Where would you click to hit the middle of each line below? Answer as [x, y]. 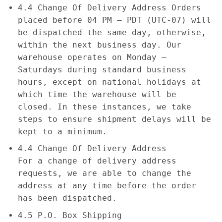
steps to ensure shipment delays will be [114, 119]
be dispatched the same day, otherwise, [112, 32]
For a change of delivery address [97, 161]
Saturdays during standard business [102, 69]
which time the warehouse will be [97, 94]
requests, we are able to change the [104, 173]
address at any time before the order [107, 186]
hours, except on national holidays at [109, 82]
